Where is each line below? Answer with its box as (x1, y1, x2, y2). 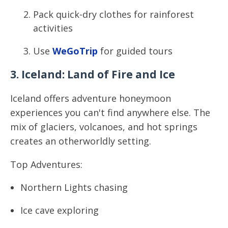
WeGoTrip (50, 45, 98, 57)
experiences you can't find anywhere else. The (10, 106, 210, 119)
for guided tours (98, 45, 173, 57)
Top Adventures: (10, 158, 82, 170)
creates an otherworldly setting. (10, 135, 151, 147)
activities (33, 22, 73, 34)
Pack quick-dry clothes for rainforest (33, 8, 194, 20)
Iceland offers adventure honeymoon (10, 92, 171, 104)
